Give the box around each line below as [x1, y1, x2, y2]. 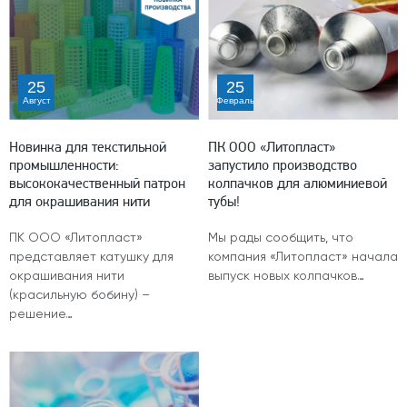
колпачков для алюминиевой [208, 174, 387, 192]
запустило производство [208, 155, 357, 174]
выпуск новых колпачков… [208, 269, 364, 283]
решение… [9, 307, 73, 321]
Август [22, 94, 51, 105]
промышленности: [9, 155, 119, 174]
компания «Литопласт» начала [208, 250, 398, 263]
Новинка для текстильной [9, 137, 166, 155]
